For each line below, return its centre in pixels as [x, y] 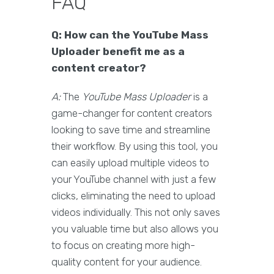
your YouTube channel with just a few [134, 180]
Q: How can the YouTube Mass [130, 35]
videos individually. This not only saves [136, 213]
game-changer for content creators [132, 113]
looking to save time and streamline [131, 130]
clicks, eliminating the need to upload [133, 196]
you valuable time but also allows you [135, 229]
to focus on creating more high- [123, 246]
